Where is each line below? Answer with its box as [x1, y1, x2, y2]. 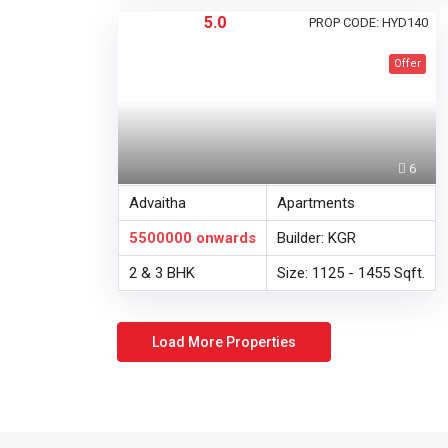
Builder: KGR [277, 229, 356, 248]
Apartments [277, 194, 355, 213]
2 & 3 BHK [129, 264, 195, 283]
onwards [192, 229, 256, 248]
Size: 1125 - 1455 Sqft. [277, 264, 425, 283]
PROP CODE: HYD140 [309, 15, 428, 31]
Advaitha [129, 194, 186, 213]
